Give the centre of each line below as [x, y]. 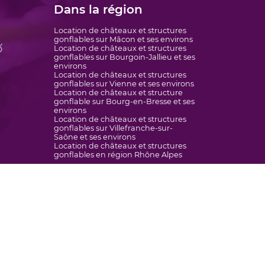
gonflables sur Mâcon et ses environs [123, 39]
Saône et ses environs [95, 137]
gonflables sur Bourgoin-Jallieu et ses [125, 57]
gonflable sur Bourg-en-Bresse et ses [124, 101]
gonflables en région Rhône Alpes [118, 154]
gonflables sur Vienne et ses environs [124, 83]
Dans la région [98, 9]
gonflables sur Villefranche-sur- [113, 128]
